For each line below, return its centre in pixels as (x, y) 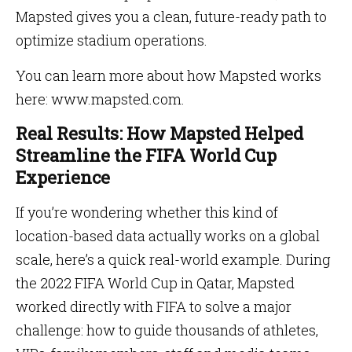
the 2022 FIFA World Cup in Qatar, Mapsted (155, 283)
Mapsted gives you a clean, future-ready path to (171, 16)
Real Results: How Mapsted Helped (159, 133)
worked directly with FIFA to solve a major (154, 306)
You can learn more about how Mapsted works (169, 75)
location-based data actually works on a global (168, 236)
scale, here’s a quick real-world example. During (173, 259)
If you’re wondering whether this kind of (147, 212)
